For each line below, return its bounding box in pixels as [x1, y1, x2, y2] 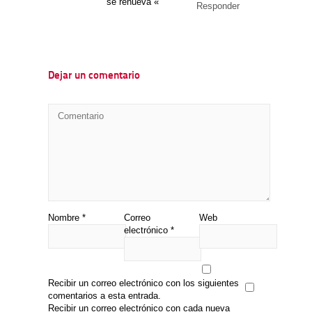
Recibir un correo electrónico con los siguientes [48, 277, 239, 288]
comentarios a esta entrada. [48, 290, 161, 301]
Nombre [48, 212, 82, 223]
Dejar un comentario [48, 70, 140, 81]
